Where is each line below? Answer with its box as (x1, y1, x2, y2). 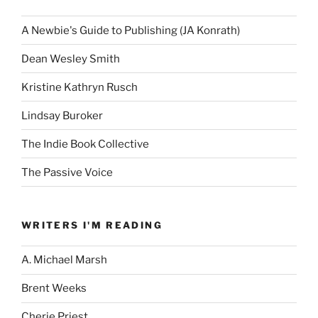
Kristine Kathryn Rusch (21, 80, 138, 94)
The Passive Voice (21, 165, 113, 179)
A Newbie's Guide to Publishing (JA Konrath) (21, 23, 240, 37)
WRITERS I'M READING (21, 219, 163, 231)
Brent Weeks (21, 282, 87, 295)
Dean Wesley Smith (21, 52, 120, 65)
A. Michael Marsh (21, 253, 107, 267)
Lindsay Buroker (21, 109, 103, 122)
